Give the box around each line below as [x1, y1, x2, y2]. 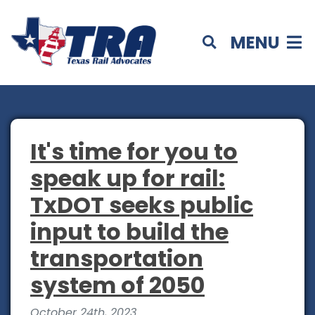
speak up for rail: [30, 162, 225, 195]
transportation [30, 243, 203, 275]
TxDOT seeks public [30, 189, 253, 221]
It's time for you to [30, 136, 238, 168]
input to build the [30, 216, 229, 248]
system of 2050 [30, 269, 205, 302]
